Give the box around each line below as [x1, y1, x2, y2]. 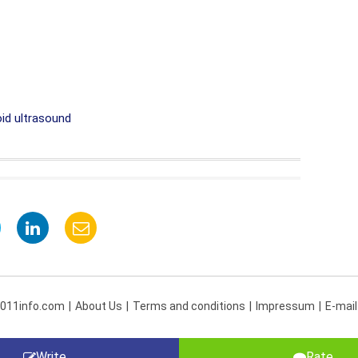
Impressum [256, 300, 315, 312]
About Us [75, 300, 122, 312]
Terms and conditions [133, 300, 245, 312]
